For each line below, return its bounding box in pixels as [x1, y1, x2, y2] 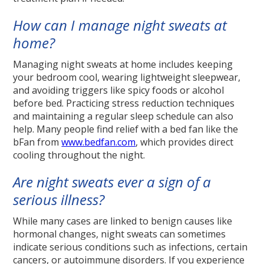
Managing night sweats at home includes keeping [13, 58, 233, 71]
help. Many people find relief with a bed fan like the [13, 123, 239, 136]
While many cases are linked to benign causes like [13, 214, 233, 228]
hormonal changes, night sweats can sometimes [13, 227, 226, 241]
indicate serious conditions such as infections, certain [13, 240, 248, 254]
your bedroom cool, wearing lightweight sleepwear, [13, 71, 241, 84]
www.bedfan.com [61, 136, 136, 149]
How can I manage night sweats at [13, 15, 227, 35]
